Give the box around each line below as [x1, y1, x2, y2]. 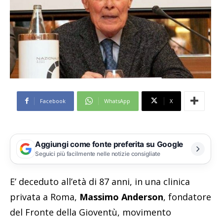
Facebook [39, 97, 66, 105]
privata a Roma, [10, 190, 77, 203]
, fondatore [163, 190, 211, 203]
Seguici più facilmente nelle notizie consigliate [35, 150, 161, 158]
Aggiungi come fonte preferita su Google [35, 140, 183, 149]
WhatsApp [104, 97, 130, 105]
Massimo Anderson [77, 190, 163, 203]
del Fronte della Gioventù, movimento [10, 206, 171, 218]
